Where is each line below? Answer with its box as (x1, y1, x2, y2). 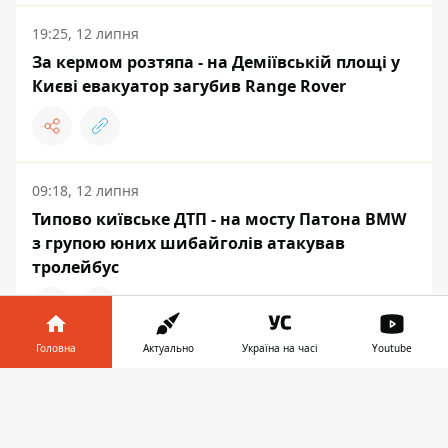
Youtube (372, 341, 412, 355)
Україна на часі (242, 341, 318, 355)
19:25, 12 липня (32, 24, 139, 44)
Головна (36, 341, 76, 355)
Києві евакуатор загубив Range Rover (32, 75, 346, 98)
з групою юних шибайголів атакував (32, 232, 345, 255)
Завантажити (235, 390, 353, 412)
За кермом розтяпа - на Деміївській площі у (32, 51, 400, 74)
